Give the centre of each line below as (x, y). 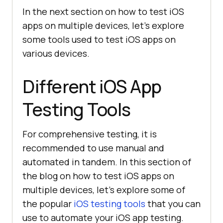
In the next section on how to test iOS (103, 11)
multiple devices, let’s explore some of (104, 189)
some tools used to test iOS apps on (99, 39)
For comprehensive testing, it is (90, 134)
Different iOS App (92, 86)
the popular (48, 203)
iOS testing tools (110, 203)
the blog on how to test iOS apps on (98, 175)
